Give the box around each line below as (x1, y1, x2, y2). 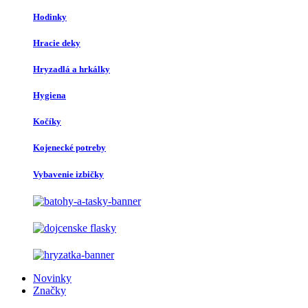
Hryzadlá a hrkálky (33, 63, 110, 74)
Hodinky (33, 11, 67, 22)
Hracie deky (33, 37, 80, 48)
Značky (33, 285, 66, 297)
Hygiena (33, 90, 66, 101)
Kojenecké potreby (33, 142, 106, 153)
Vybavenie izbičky (33, 168, 104, 179)
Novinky (33, 272, 71, 285)
